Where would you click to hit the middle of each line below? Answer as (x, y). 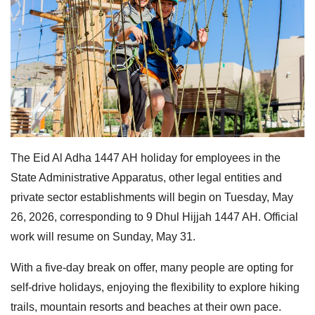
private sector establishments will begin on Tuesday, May (152, 197)
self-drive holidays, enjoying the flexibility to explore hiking (155, 287)
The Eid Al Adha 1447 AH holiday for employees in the (146, 157)
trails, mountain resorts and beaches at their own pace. (146, 307)
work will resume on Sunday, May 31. (103, 236)
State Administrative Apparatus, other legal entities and (146, 177)
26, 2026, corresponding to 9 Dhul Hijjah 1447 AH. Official (154, 217)
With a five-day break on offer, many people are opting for (152, 267)
